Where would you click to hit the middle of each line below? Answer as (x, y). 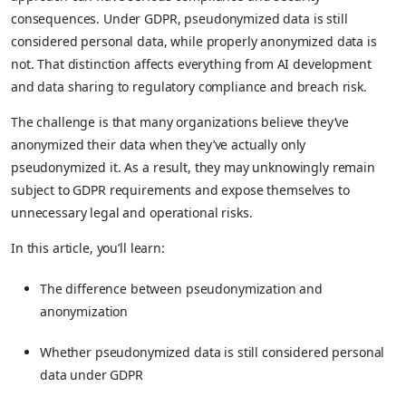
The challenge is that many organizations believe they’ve (180, 121)
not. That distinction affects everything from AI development (191, 63)
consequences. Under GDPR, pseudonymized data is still (179, 18)
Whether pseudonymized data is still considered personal (213, 352)
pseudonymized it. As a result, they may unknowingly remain (193, 167)
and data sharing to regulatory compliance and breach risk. (189, 86)
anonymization (84, 311)
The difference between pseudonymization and (181, 288)
